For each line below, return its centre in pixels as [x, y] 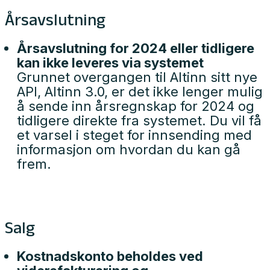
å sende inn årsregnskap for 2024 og [136, 106]
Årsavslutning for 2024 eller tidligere [136, 48]
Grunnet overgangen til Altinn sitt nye [137, 77]
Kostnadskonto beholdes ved [110, 256]
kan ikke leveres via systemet [110, 63]
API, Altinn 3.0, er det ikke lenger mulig [140, 92]
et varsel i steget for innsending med [134, 135]
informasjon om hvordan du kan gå [129, 149]
